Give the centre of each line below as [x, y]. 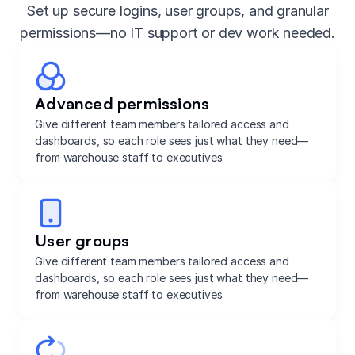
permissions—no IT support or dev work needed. [177, 32]
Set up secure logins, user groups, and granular [177, 10]
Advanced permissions [122, 103]
